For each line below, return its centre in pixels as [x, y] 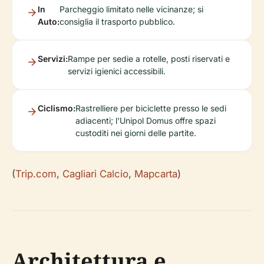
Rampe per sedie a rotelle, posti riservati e [149, 59]
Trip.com [36, 174]
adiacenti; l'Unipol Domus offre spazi [146, 121]
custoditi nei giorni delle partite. [136, 133]
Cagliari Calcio [95, 174]
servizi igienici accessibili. [117, 71]
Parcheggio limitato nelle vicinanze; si [131, 9]
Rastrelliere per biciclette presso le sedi [151, 108]
